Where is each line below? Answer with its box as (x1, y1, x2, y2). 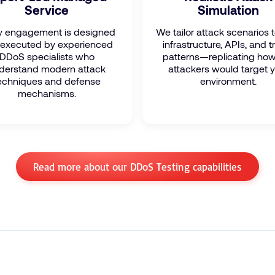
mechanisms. (17, 87, 76, 99)
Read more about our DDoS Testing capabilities (33, 160, 242, 173)
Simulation (198, 2, 259, 17)
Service (25, 2, 69, 17)
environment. (200, 75, 257, 87)
